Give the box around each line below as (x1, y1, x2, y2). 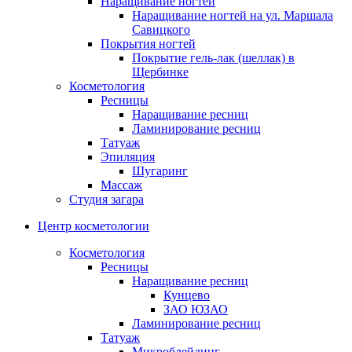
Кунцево (163, 288, 210, 302)
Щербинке (132, 65, 189, 79)
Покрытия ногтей (101, 37, 196, 51)
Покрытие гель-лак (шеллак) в (132, 51, 295, 65)
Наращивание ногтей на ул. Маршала (132, 9, 333, 23)
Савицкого (132, 23, 190, 37)
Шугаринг (132, 164, 188, 178)
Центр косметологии (38, 219, 149, 233)
